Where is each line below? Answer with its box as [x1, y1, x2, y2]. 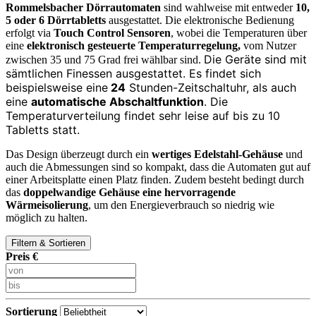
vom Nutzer [241, 39, 296, 51]
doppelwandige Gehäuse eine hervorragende [23, 186, 236, 198]
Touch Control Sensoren [54, 26, 171, 39]
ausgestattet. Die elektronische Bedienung [106, 13, 294, 26]
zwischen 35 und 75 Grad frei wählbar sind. [6, 53, 204, 66]
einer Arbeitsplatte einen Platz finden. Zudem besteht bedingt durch [6, 173, 304, 186]
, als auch [246, 80, 296, 95]
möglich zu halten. [6, 211, 87, 224]
